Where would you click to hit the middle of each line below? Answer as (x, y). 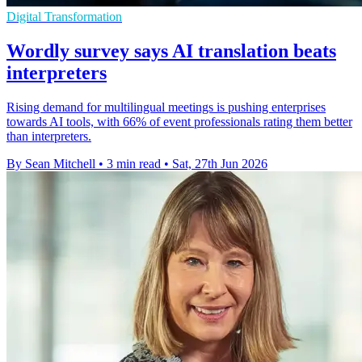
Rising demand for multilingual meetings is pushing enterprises (166, 107)
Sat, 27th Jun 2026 (220, 163)
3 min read (134, 163)
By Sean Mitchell (51, 163)
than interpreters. (49, 136)
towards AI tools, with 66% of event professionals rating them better (179, 121)
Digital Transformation (64, 17)
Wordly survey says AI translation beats (171, 51)
